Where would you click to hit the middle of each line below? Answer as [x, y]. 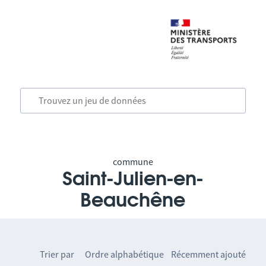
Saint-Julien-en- [133, 179]
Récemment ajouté [209, 254]
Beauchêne [133, 201]
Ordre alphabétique [125, 254]
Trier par [57, 254]
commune [133, 161]
